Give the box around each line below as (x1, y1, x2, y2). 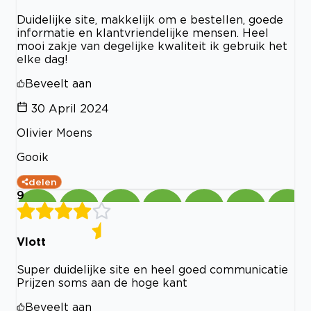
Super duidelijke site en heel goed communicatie (17, 263, 288, 276)
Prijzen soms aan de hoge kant (17, 276, 187, 289)
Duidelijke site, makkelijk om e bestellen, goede (17, 12, 283, 26)
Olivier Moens (17, 126, 92, 139)
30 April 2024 (31, 101, 109, 115)
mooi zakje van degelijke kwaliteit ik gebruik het (17, 39, 287, 52)
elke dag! (17, 52, 68, 65)
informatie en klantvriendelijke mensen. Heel (17, 26, 269, 39)
